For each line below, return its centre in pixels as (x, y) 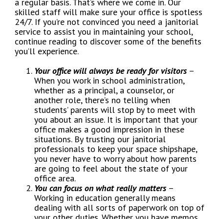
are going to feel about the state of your (111, 169)
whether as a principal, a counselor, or (104, 90)
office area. (55, 178)
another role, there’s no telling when (102, 100)
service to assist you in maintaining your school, (104, 32)
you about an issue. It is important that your (116, 120)
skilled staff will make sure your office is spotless (109, 12)
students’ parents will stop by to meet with (115, 110)
